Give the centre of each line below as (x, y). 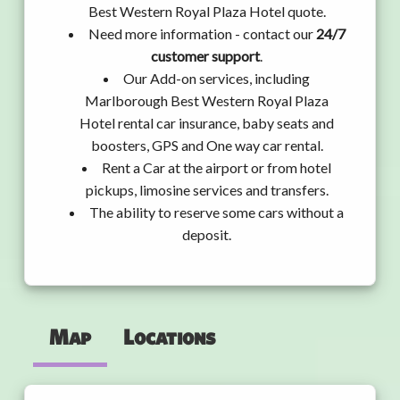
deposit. (207, 235)
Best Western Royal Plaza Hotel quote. (207, 12)
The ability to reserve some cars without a (217, 212)
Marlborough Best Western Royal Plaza (207, 101)
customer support (205, 56)
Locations (169, 337)
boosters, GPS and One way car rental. (207, 146)
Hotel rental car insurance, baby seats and (207, 123)
